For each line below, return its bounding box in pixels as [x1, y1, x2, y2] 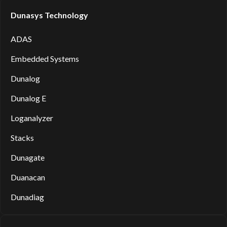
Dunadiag [11, 192, 44, 202]
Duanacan [11, 172, 45, 182]
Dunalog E [11, 93, 46, 103]
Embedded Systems [11, 54, 79, 64]
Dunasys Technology [11, 10, 88, 20]
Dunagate [11, 153, 45, 163]
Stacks [11, 133, 34, 143]
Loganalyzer [11, 113, 53, 123]
